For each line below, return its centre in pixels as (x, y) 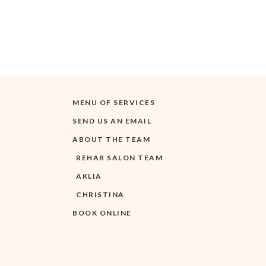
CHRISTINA (100, 195)
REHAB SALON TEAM (119, 158)
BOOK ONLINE (102, 213)
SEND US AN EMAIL (112, 121)
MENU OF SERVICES (114, 103)
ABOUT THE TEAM (111, 140)
